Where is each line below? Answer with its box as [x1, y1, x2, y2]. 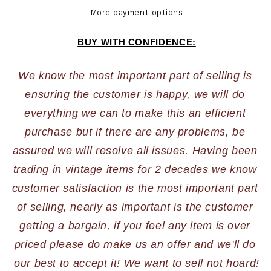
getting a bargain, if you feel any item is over [19, 219, 250, 232]
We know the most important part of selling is [18, 69, 252, 82]
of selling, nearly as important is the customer [16, 200, 253, 213]
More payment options [90, 7, 183, 17]
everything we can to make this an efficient [24, 106, 246, 119]
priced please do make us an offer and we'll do [14, 238, 256, 250]
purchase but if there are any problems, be [24, 125, 246, 138]
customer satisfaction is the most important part [11, 181, 258, 194]
